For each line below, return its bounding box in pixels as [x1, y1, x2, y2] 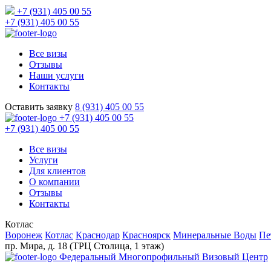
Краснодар [76, 230, 120, 240]
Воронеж [5, 230, 42, 240]
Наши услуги [29, 70, 84, 80]
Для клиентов [29, 166, 86, 176]
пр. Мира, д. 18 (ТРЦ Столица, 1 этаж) [5, 241, 164, 251]
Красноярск [122, 230, 171, 240]
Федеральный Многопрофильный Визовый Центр [59, 252, 268, 262]
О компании [29, 177, 80, 187]
